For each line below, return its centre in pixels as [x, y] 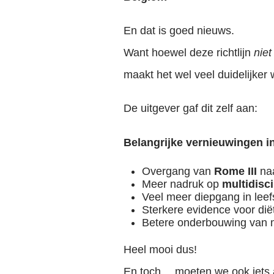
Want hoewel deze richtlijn [189, 53]
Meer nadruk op [182, 184]
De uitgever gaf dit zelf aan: [191, 109]
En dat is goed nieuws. [179, 31]
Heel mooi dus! [160, 249]
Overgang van [178, 171]
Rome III [235, 171]
